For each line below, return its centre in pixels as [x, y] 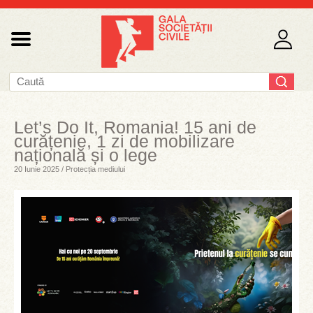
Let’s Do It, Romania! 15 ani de [135, 127]
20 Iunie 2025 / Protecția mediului [70, 169]
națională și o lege [86, 155]
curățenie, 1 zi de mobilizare [124, 141]
